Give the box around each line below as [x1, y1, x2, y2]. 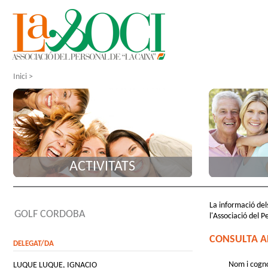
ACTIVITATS [69, 160, 136, 174]
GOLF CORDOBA [14, 209, 85, 220]
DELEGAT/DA [13, 240, 54, 248]
